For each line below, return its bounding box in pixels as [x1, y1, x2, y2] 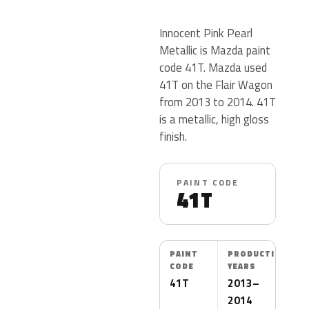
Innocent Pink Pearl [159, 24, 252, 41]
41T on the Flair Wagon [159, 76, 272, 93]
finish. [159, 128, 187, 145]
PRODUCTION [228, 248, 288, 259]
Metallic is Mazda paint [159, 41, 270, 59]
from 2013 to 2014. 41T [159, 93, 276, 110]
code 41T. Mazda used [159, 59, 267, 76]
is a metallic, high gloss [159, 110, 269, 128]
